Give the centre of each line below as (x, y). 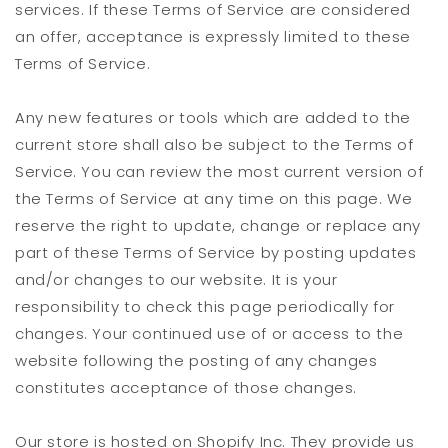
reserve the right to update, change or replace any (218, 226)
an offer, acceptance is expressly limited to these (213, 37)
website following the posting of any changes (196, 361)
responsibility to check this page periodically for (205, 307)
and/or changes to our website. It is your (176, 280)
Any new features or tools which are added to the (213, 118)
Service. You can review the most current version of (219, 172)
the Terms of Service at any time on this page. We (214, 199)
